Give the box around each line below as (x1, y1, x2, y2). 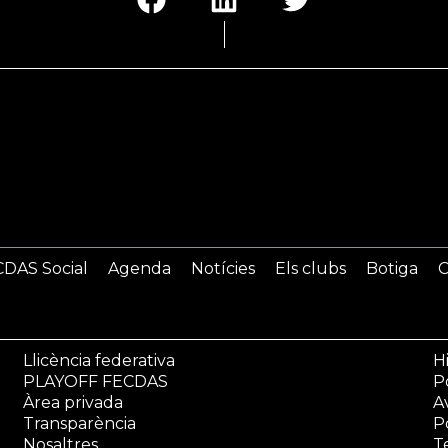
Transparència (22, 413, 136, 433)
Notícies (191, 258, 255, 278)
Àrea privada (22, 392, 123, 412)
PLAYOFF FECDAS (22, 371, 168, 391)
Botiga (366, 258, 418, 278)
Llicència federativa (22, 350, 175, 370)
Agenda (108, 258, 171, 278)
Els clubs (275, 258, 346, 278)
